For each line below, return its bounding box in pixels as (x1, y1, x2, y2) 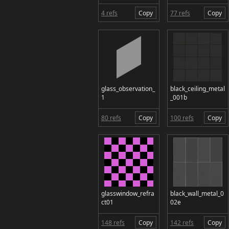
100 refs (170, 113, 194, 122)
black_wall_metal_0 (170, 189, 224, 198)
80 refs (101, 113, 121, 122)
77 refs (170, 8, 190, 17)
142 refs (170, 218, 194, 227)
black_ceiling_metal (170, 84, 225, 93)
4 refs (101, 8, 118, 17)
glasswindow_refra (101, 189, 154, 198)
